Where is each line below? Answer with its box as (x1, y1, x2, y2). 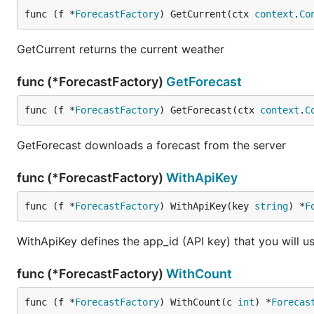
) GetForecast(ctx (159, 104, 260, 116)
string (254, 200, 288, 212)
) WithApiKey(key (159, 200, 254, 212)
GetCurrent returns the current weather (17, 42, 224, 56)
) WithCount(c (159, 296, 238, 308)
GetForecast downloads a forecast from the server (17, 138, 286, 152)
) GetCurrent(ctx (159, 8, 254, 20)
